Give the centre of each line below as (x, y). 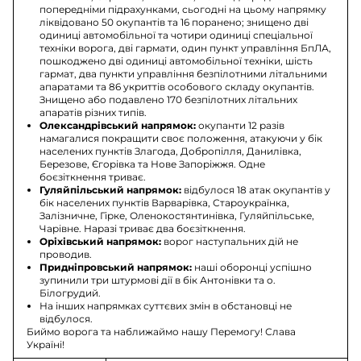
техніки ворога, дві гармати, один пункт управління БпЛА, (186, 48)
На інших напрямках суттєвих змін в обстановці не (166, 306)
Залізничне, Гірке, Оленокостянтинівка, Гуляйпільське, (177, 216)
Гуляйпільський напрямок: (111, 190)
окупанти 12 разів (241, 126)
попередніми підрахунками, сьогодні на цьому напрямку (183, 10)
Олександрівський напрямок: (118, 126)
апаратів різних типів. (93, 113)
